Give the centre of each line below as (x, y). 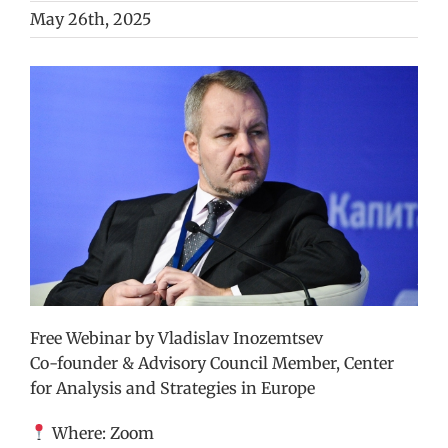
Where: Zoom (101, 432)
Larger (54, 102)
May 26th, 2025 (90, 19)
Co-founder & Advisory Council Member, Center (212, 362)
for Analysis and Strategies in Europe (172, 387)
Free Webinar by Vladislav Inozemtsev (176, 337)
